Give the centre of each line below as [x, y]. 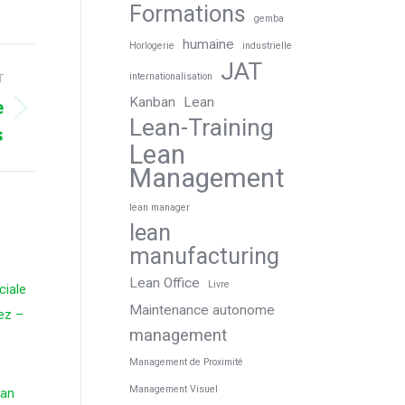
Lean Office [164, 283]
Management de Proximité [186, 362]
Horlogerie [151, 46]
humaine [208, 44]
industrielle [267, 46]
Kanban [152, 102]
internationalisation [170, 76]
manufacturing [204, 256]
